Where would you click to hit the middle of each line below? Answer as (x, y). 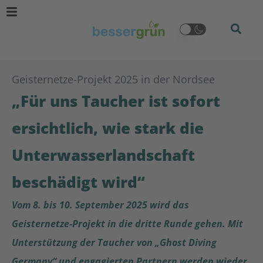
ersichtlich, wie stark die (108, 128)
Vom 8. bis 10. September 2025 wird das (100, 205)
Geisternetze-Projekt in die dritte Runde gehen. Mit (127, 224)
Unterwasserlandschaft (103, 155)
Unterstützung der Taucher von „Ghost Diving (114, 242)
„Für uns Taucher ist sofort (116, 101)
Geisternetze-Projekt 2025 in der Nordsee (113, 79)
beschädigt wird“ (78, 182)
